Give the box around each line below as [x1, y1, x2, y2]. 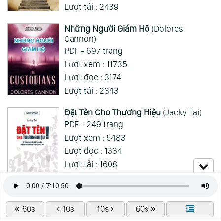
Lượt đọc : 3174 [64, 72, 121, 82]
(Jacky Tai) [160, 107, 202, 117]
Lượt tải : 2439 [64, 1, 119, 12]
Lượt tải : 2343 [64, 85, 119, 96]
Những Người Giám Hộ [64, 23, 149, 34]
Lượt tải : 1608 [64, 158, 117, 169]
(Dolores [149, 23, 183, 34]
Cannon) [64, 33, 96, 44]
